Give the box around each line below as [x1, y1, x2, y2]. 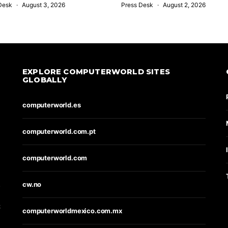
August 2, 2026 [162, 1, 206, 9]
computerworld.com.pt [22, 127, 96, 135]
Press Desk [121, 1, 153, 9]
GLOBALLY [22, 75, 67, 84]
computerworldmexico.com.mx [22, 207, 122, 215]
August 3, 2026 [21, 1, 65, 9]
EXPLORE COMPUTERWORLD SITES [22, 67, 170, 76]
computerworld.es [22, 101, 81, 109]
